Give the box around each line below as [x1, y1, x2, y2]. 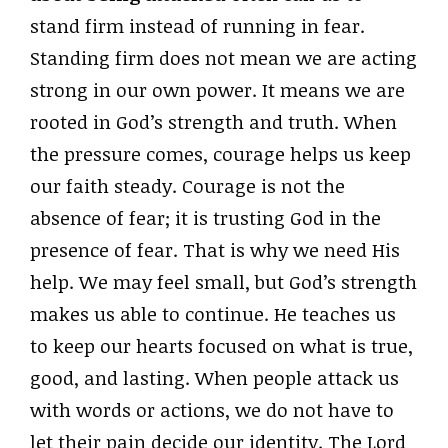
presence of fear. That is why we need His [30, 237, 400, 264]
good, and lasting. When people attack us [30, 365, 399, 392]
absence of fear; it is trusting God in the [30, 205, 381, 232]
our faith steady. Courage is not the [30, 173, 345, 200]
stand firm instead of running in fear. [30, 13, 365, 40]
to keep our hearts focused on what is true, [30, 333, 413, 360]
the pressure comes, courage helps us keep [30, 141, 411, 168]
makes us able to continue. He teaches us [30, 301, 396, 328]
